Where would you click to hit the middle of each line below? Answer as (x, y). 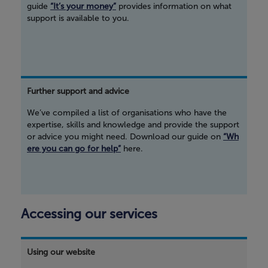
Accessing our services (89, 214)
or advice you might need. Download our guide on (125, 137)
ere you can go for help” (74, 149)
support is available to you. (78, 19)
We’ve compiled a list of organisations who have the (127, 113)
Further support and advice (78, 92)
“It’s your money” (83, 7)
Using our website (61, 252)
